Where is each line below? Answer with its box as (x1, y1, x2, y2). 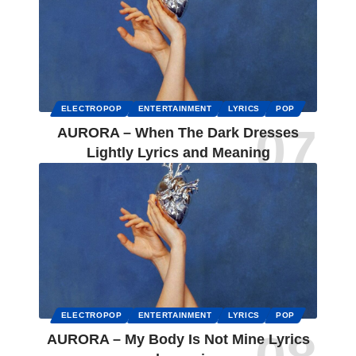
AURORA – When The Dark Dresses (57, 125, 299, 141)
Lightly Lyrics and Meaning (86, 145, 270, 161)
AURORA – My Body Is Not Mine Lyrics (46, 331, 310, 348)
